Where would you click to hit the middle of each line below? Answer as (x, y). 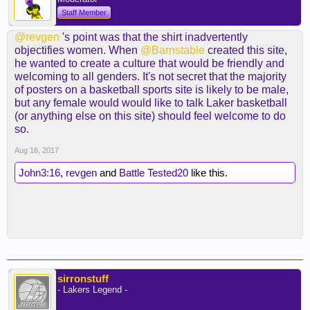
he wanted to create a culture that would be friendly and (149, 63)
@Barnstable (173, 50)
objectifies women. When (77, 50)
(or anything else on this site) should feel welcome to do (150, 116)
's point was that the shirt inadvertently (154, 37)
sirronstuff (83, 279)
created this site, (246, 50)
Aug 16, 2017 (37, 150)
